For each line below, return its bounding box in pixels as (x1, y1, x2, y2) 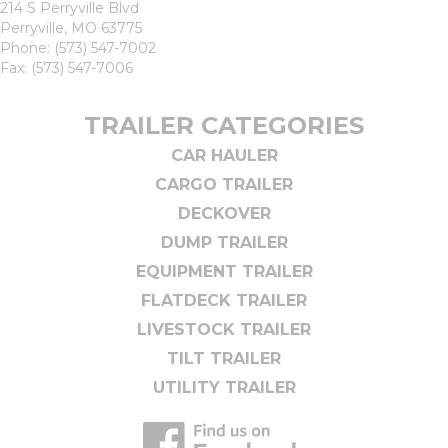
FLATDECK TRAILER (141, 291, 307, 311)
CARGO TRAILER (155, 175, 293, 195)
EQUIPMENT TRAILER (135, 262, 313, 282)
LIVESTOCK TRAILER (137, 320, 311, 340)
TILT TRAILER (167, 349, 281, 369)
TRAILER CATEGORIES (84, 111, 364, 141)
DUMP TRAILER (160, 233, 288, 253)
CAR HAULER (170, 146, 278, 166)
